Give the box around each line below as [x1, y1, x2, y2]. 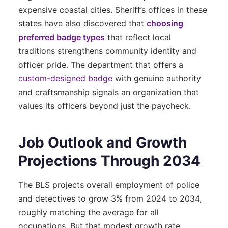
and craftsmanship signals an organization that [18, 87, 199, 97]
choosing [147, 18, 183, 28]
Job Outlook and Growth [18, 133, 187, 151]
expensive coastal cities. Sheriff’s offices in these [18, 4, 207, 15]
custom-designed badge [18, 73, 112, 83]
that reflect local [105, 32, 171, 42]
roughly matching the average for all [18, 207, 159, 217]
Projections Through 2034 [18, 152, 201, 169]
